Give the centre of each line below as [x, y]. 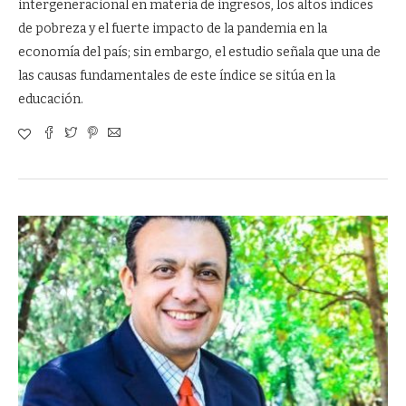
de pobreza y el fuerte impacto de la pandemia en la [173, 29]
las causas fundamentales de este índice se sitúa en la [177, 76]
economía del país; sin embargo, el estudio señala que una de [199, 52]
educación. [51, 99]
